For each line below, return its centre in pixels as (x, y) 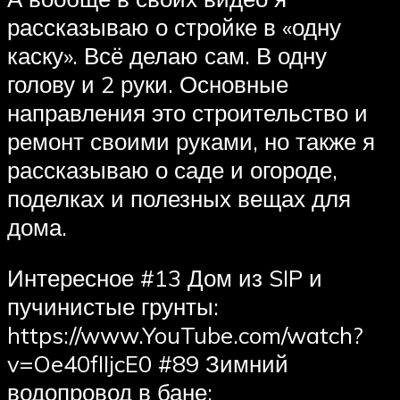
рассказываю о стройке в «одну (174, 26)
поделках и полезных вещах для (179, 198)
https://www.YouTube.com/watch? (185, 335)
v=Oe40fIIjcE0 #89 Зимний (148, 364)
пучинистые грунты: (113, 307)
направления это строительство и (187, 112)
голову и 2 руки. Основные (148, 83)
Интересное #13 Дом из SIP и (165, 278)
